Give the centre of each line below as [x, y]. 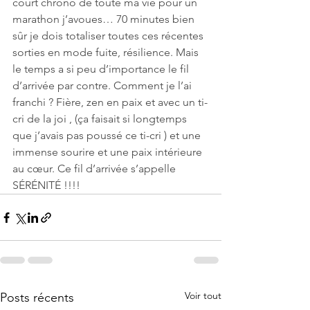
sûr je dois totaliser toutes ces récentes [109, 36]
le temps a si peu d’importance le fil [102, 69]
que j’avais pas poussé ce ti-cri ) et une [108, 136]
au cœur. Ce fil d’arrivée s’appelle [95, 169]
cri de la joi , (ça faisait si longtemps [101, 119]
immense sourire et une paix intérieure [109, 152]
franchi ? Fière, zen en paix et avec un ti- [110, 102]
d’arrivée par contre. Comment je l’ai [103, 86]
